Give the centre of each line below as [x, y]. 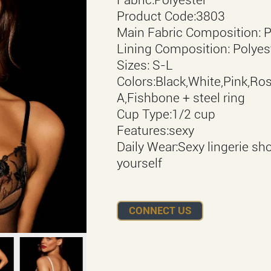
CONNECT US [160, 211]
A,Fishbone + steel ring [181, 97]
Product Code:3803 [171, 16]
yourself [139, 163]
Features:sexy [155, 130]
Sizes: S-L [145, 65]
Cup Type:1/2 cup [166, 114]
